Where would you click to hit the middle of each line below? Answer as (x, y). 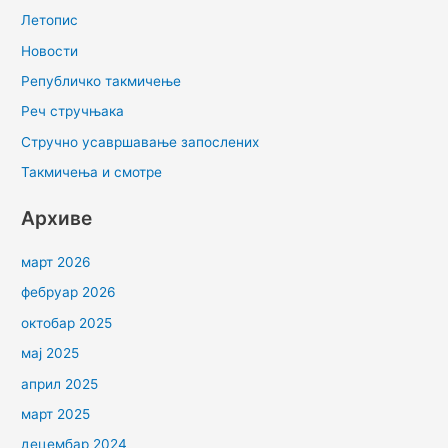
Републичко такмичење (101, 81)
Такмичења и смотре (92, 172)
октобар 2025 (67, 322)
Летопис (50, 20)
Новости (50, 50)
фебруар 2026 (69, 292)
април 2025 (60, 383)
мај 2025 (50, 353)
